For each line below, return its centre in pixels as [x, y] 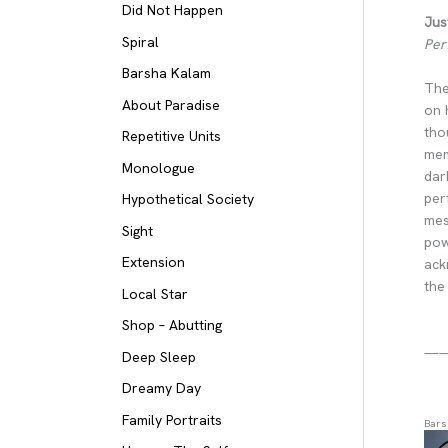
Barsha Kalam [166, 73]
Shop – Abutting [172, 325]
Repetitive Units [171, 136]
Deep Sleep [159, 356]
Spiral [140, 41]
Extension [153, 262]
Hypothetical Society [188, 199]
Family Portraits [172, 419]
